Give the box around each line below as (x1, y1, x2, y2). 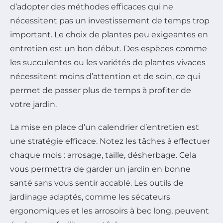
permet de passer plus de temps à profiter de (10, 86, 191, 96)
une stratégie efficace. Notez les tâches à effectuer (10, 136, 210, 146)
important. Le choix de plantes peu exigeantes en (10, 30, 208, 40)
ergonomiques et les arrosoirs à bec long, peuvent (10, 206, 209, 216)
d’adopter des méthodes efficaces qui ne (10, 2, 173, 12)
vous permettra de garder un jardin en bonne (10, 164, 191, 174)
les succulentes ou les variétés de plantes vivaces (10, 58, 206, 68)
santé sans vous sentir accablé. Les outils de (10, 178, 184, 188)
